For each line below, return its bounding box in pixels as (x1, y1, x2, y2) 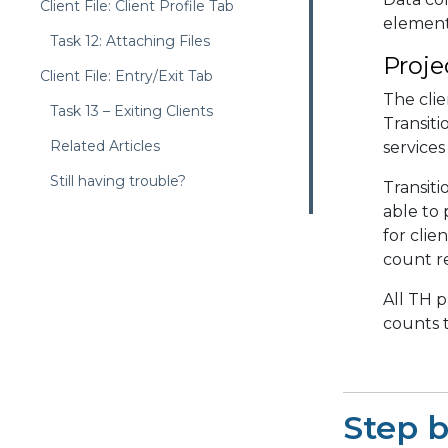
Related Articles (50, 137, 160, 155)
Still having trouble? (50, 172, 186, 190)
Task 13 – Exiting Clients (50, 102, 213, 120)
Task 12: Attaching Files (50, 32, 210, 50)
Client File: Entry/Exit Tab (40, 67, 213, 85)
